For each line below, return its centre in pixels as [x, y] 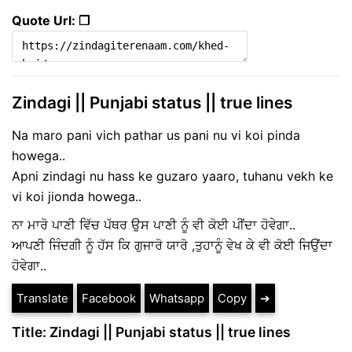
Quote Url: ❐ [51, 20]
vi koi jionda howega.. [77, 197]
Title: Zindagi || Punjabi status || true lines [151, 332]
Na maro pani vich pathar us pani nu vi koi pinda [156, 136]
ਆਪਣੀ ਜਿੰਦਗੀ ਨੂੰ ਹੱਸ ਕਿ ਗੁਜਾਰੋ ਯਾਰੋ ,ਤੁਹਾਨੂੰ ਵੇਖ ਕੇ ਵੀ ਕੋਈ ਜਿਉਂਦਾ [172, 246]
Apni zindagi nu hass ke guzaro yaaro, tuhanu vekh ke [172, 176]
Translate [42, 299]
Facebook [109, 299]
